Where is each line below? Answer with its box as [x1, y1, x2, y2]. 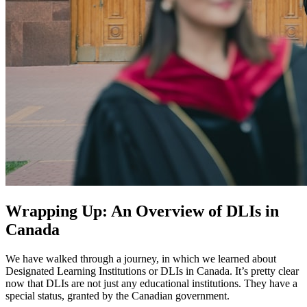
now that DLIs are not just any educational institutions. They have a [5, 278, 297, 290]
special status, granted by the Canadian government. [5, 290, 230, 302]
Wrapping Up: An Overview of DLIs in [5, 202, 279, 221]
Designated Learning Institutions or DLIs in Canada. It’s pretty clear [5, 265, 299, 278]
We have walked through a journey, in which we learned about [5, 253, 276, 265]
